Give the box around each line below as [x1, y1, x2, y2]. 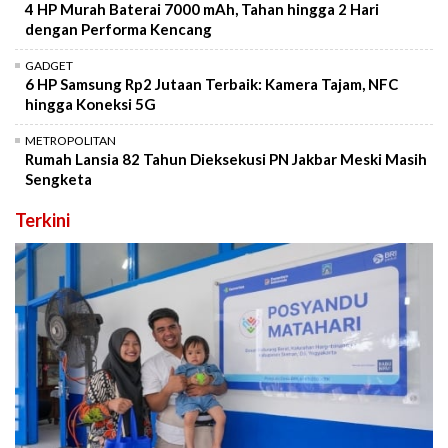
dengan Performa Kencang [25, 20, 212, 39]
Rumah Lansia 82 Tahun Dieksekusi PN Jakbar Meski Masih [25, 150, 427, 169]
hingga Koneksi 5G [25, 95, 156, 114]
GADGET [25, 58, 73, 74]
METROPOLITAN [25, 133, 116, 149]
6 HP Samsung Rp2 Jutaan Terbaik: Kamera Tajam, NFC [25, 75, 398, 94]
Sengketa [25, 170, 92, 189]
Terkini [15, 209, 70, 232]
